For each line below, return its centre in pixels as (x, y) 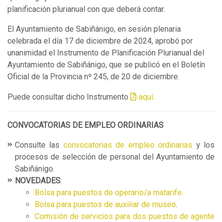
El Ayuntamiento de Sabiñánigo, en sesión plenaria (94, 29)
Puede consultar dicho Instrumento (69, 97)
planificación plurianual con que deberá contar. (86, 9)
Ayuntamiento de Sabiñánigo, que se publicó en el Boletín (106, 64)
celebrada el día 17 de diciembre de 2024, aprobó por (100, 41)
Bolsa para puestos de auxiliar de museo (105, 204)
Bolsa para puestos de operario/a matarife (108, 192)
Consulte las (39, 145)
